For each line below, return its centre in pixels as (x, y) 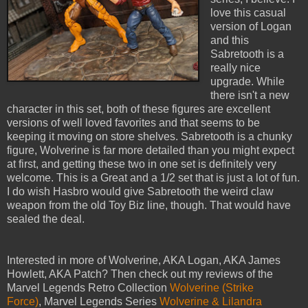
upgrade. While (247, 82)
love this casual (248, 13)
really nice (235, 68)
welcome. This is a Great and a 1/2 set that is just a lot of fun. (153, 178)
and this (229, 41)
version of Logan (251, 27)
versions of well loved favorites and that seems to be (133, 123)
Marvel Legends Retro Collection (88, 288)
